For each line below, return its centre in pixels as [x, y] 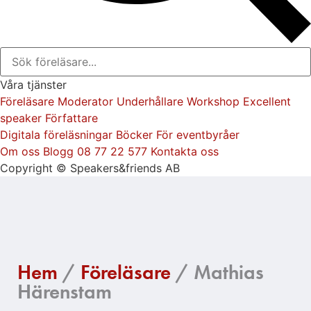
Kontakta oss [185, 151]
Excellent [267, 101]
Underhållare [150, 101]
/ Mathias [217, 272]
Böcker [134, 134]
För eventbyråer [198, 134]
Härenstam [65, 292]
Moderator [85, 101]
